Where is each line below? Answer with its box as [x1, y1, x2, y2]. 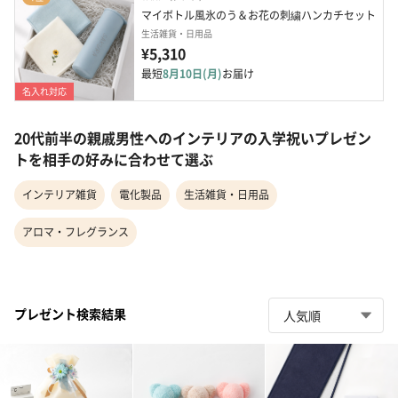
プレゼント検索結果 [14, 304, 126, 322]
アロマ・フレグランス [22, 224, 129, 240]
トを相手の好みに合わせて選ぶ [14, 148, 213, 171]
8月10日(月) [163, 66, 222, 82]
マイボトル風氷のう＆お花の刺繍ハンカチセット [141, 7, 376, 23]
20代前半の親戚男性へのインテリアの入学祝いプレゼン [14, 127, 371, 149]
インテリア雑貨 [22, 187, 97, 203]
